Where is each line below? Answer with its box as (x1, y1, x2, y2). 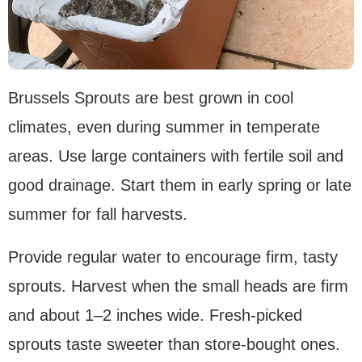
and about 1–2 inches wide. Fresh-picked (8, 305, 302, 324)
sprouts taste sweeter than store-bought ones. (8, 335, 340, 353)
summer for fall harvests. (8, 204, 187, 223)
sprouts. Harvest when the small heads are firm (8, 276, 348, 295)
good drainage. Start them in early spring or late (8, 175, 351, 194)
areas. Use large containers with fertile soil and (8, 146, 343, 165)
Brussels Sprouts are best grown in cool (8, 88, 293, 107)
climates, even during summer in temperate (8, 117, 320, 136)
